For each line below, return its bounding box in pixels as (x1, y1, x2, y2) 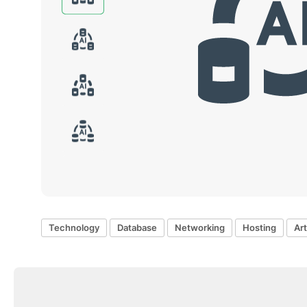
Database (117, 222, 157, 234)
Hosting (243, 222, 276, 234)
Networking (175, 222, 225, 234)
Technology (49, 222, 99, 234)
